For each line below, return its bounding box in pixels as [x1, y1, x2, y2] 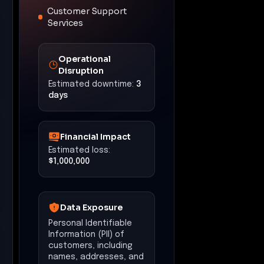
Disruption [58, 65, 104, 76]
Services [47, 17, 84, 28]
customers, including [48, 241, 133, 250]
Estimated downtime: [48, 80, 134, 88]
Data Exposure [60, 202, 123, 213]
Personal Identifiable [48, 219, 132, 227]
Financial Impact [60, 131, 131, 142]
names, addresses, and [48, 252, 144, 261]
